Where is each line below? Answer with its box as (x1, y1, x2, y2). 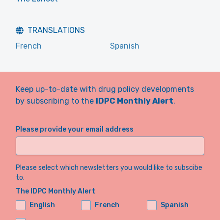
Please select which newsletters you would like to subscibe (16, 164, 202, 172)
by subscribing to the (16, 96, 96, 106)
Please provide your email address (16, 125, 134, 134)
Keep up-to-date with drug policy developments (16, 84, 194, 94)
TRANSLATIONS (27, 26, 85, 35)
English (29, 201, 55, 209)
